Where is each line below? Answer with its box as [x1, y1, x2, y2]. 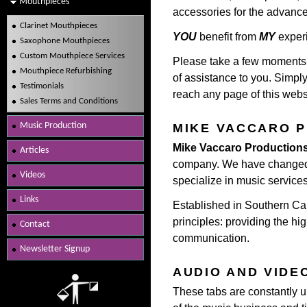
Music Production [20, 121, 86, 131]
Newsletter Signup [20, 244, 90, 254]
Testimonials [20, 82, 64, 90]
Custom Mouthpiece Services [20, 51, 125, 60]
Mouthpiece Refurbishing [20, 66, 112, 75]
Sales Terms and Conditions [20, 97, 118, 106]
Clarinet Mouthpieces [20, 21, 97, 30]
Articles [20, 145, 49, 156]
